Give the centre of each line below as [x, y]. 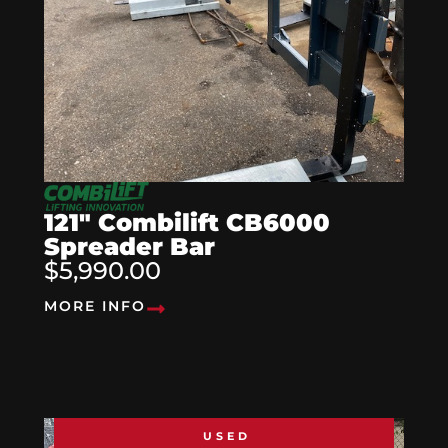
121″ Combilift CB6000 [187, 222]
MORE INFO [95, 305]
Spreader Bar [129, 246]
